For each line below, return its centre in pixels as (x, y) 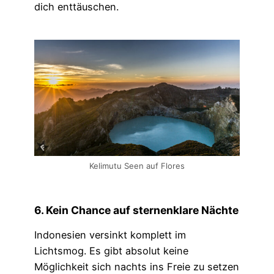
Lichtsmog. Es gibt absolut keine (111, 250)
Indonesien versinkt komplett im (110, 235)
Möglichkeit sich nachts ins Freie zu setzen (137, 266)
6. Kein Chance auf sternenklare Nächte (136, 210)
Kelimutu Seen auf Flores (137, 165)
